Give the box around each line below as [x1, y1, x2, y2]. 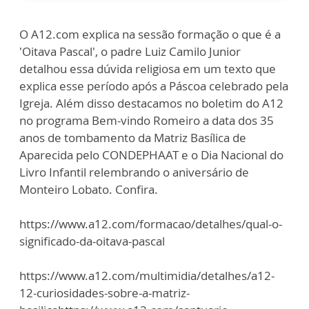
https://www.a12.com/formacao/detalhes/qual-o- [19, 216, 282, 232]
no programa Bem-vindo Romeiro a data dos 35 [19, 112, 274, 129]
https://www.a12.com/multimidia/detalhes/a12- [19, 268, 275, 284]
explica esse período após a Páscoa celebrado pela [19, 78, 288, 94]
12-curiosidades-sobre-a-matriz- [19, 285, 190, 301]
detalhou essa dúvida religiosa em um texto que [19, 61, 276, 77]
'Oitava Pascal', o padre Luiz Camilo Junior [19, 43, 241, 60]
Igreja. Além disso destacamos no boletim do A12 [19, 95, 283, 112]
